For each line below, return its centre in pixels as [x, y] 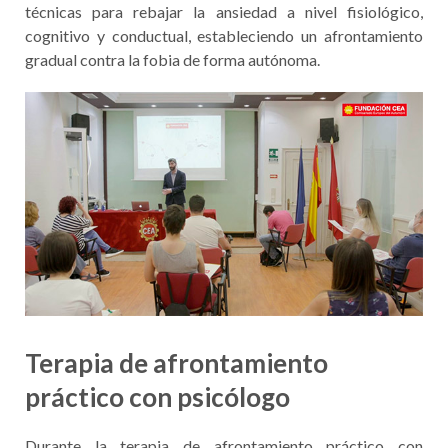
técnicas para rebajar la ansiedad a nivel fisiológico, [224, 12]
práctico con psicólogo [157, 396]
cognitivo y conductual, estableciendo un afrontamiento [224, 36]
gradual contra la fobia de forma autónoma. [172, 60]
